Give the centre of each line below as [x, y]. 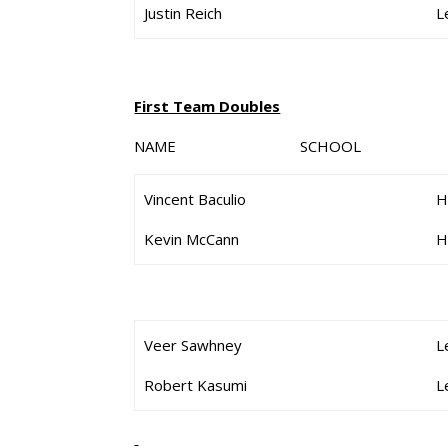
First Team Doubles [207, 106]
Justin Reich [183, 13]
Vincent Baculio [195, 199]
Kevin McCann [192, 239]
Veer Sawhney [193, 345]
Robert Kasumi [196, 385]
